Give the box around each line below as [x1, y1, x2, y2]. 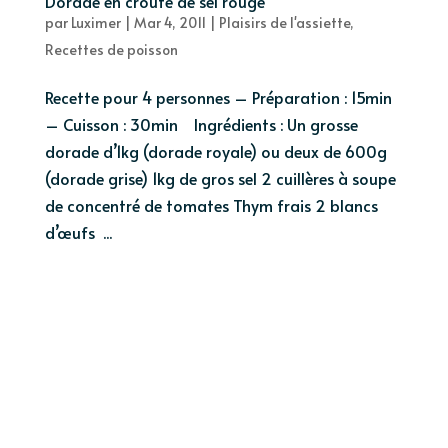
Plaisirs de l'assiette [218, 12, 350, 32]
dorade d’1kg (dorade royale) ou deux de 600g [44, 139, 387, 162]
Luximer [70, 12, 121, 32]
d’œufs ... [44, 220, 112, 243]
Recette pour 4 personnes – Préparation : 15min [44, 85, 392, 108]
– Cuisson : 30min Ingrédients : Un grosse [44, 112, 358, 135]
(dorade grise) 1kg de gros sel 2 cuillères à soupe [44, 166, 396, 189]
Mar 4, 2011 [133, 12, 206, 32]
